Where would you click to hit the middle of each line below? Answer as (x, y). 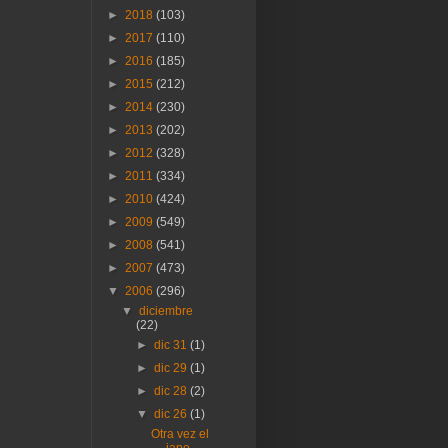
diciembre (166, 310)
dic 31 (171, 344)
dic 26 (171, 413)
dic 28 (171, 390)
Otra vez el (180, 433)
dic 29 (171, 367)
